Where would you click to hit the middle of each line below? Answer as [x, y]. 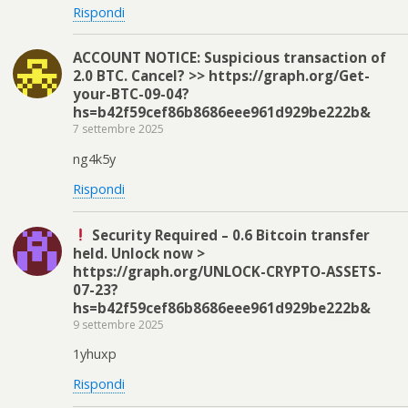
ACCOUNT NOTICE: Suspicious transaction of [229, 58]
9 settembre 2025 [118, 324]
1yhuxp [95, 354]
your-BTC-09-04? [131, 94]
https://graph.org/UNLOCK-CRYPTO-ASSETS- [227, 271]
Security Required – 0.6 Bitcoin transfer [229, 235]
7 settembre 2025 [118, 129]
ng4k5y [94, 158]
